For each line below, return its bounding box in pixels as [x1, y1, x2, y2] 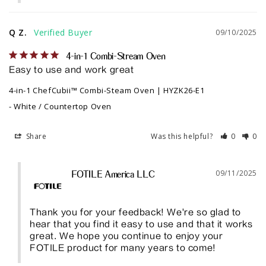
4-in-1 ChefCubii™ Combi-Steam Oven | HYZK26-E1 [9, 85, 205, 96]
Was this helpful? [150, 131, 215, 142]
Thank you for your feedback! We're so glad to [30, 207, 242, 218]
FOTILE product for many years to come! [30, 243, 216, 254]
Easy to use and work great [9, 65, 134, 75]
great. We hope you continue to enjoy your [30, 231, 223, 242]
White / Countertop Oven [14, 101, 112, 112]
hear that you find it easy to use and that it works [30, 219, 253, 230]
